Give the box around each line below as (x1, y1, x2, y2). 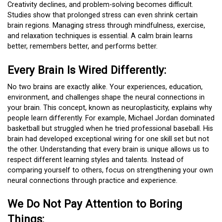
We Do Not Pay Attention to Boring (7, 197, 182, 211)
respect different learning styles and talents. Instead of (7, 155, 184, 164)
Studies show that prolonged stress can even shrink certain (7, 11, 198, 20)
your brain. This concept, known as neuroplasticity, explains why (7, 103, 212, 112)
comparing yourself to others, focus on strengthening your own (7, 166, 213, 174)
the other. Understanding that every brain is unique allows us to (7, 145, 209, 154)
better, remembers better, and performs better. (7, 42, 158, 51)
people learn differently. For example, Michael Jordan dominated (7, 113, 215, 122)
